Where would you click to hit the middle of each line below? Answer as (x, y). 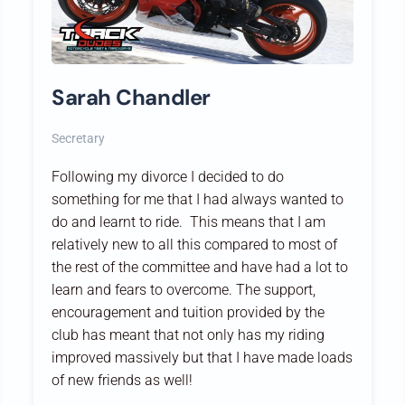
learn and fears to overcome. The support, (184, 290)
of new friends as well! (124, 381)
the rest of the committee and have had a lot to (200, 268)
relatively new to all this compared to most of (195, 245)
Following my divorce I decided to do (168, 177)
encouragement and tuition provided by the (188, 313)
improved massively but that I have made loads (202, 358)
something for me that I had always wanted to (198, 200)
